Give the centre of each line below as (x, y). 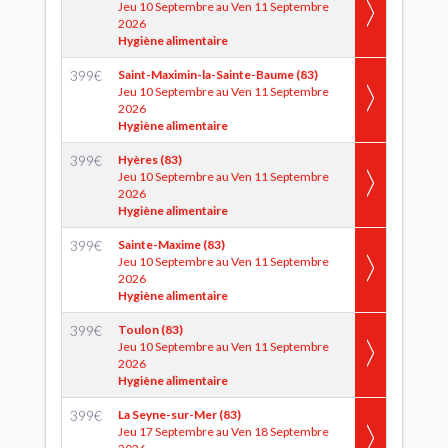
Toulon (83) (150, 329)
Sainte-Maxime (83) (171, 244)
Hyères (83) (150, 159)
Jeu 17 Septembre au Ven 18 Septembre (223, 431)
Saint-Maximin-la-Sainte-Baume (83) (218, 74)
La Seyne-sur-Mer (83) (179, 414)
